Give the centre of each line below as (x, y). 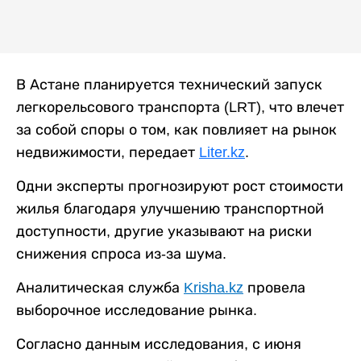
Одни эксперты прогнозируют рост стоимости (180, 186)
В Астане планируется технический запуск (169, 85)
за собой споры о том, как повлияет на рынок (176, 130)
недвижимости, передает (108, 152)
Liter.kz (222, 152)
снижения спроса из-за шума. (121, 254)
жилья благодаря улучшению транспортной (170, 209)
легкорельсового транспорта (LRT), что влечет (180, 107)
